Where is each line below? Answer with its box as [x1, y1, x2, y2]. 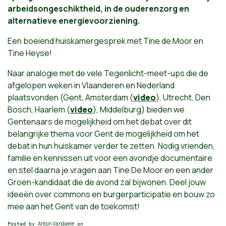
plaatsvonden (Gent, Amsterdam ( [8, 91, 133, 103]
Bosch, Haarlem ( [8, 103, 70, 115]
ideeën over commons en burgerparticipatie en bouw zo [8, 188, 215, 200]
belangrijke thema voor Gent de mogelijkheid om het [8, 128, 199, 139]
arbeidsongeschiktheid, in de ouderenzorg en [8, 3, 189, 14]
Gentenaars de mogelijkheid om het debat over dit [8, 116, 192, 127]
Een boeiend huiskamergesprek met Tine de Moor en [8, 35, 203, 46]
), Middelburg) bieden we [93, 103, 185, 115]
